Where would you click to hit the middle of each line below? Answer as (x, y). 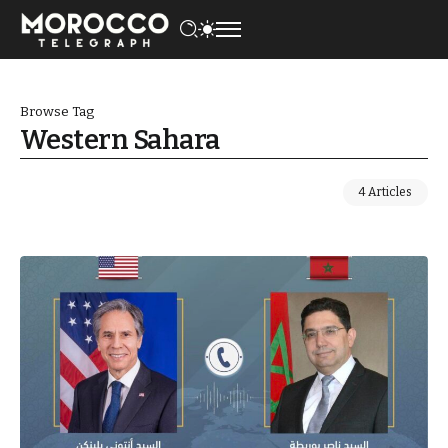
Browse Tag (57, 111)
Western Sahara (120, 139)
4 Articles (385, 191)
